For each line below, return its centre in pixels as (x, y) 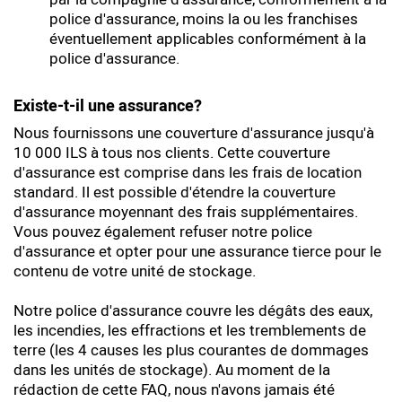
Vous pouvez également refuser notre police (163, 232)
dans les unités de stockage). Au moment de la (172, 370)
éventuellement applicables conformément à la (208, 39)
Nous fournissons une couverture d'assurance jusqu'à (194, 133)
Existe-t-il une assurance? (108, 106)
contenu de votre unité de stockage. (135, 271)
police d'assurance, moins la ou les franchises (204, 19)
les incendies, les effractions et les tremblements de (190, 331)
